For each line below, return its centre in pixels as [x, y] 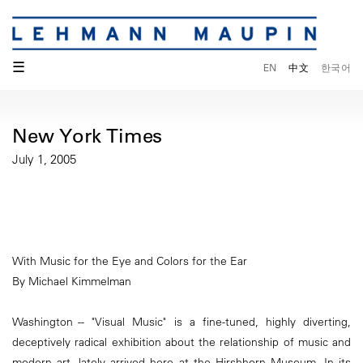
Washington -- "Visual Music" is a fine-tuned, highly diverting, [181, 321]
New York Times [88, 136]
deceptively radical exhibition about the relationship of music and [181, 342]
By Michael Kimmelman [72, 281]
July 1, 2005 [44, 160]
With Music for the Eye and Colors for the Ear [130, 261]
